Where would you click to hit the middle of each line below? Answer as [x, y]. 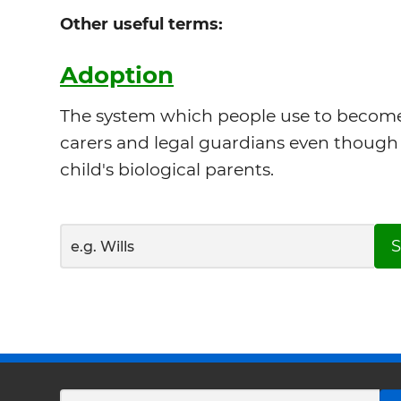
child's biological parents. [167, 170]
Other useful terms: [141, 24]
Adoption [117, 75]
